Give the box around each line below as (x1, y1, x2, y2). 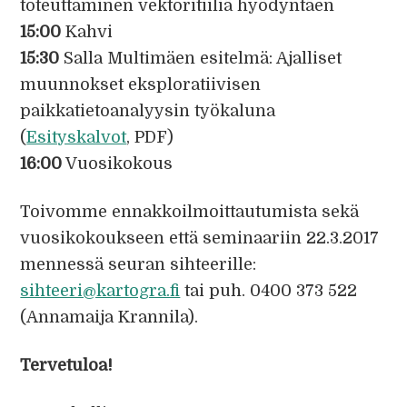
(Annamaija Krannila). (20, 308, 199, 326)
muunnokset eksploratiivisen (20, 75, 262, 94)
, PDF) (126, 128, 174, 146)
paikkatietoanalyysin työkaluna (20, 102, 276, 120)
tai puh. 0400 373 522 (180, 282, 358, 300)
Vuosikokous (62, 154, 174, 173)
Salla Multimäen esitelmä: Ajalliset (59, 49, 342, 67)
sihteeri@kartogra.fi (20, 282, 181, 300)
